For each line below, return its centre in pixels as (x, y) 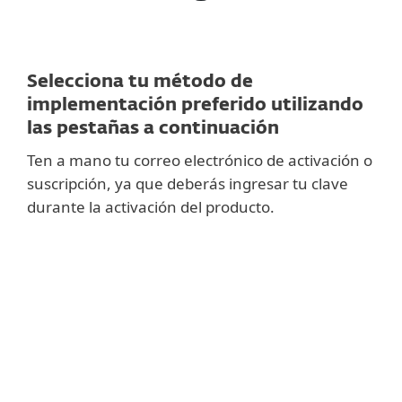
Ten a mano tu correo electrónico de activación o (200, 160)
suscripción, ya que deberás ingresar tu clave (188, 184)
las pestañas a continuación (153, 128)
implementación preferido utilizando (195, 105)
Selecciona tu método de (140, 82)
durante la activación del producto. (151, 207)
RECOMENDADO (201, 258)
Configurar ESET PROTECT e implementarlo (199, 378)
